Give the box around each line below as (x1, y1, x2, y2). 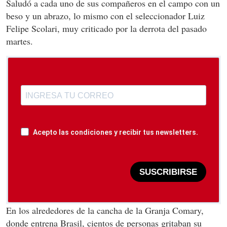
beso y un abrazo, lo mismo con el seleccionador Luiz (6, 10, 205, 22)
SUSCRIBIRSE (139, 167, 197, 177)
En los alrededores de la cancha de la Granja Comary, (6, 204, 204, 217)
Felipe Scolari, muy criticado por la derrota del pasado (6, 22, 207, 35)
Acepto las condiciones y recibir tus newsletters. (33, 128, 198, 137)
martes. (6, 35, 33, 48)
